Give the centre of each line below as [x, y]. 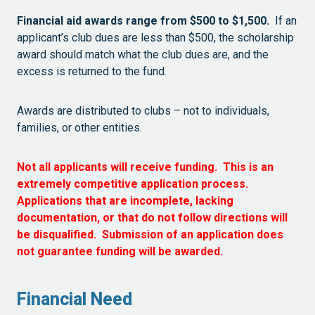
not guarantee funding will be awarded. [121, 251]
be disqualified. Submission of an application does [150, 234]
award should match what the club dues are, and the [143, 54]
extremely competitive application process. [134, 184]
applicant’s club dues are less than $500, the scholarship [155, 37]
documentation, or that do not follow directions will [152, 217]
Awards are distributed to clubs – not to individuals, [143, 110]
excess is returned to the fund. [93, 71]
